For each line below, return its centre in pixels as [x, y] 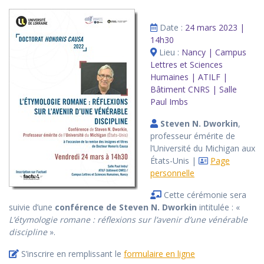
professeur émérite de [193, 136]
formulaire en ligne [159, 254]
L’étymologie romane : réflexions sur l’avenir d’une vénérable [128, 220]
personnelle [172, 173]
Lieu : [169, 52]
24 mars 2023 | [215, 28]
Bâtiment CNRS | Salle [194, 90]
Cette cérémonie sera [204, 195]
